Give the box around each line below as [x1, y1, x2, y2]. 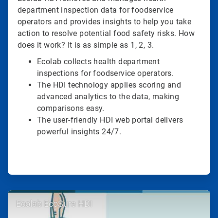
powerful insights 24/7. [37, 127, 122, 137]
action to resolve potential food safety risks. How [18, 29, 195, 38]
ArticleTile [7, 190, 36, 199]
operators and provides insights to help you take [18, 17, 192, 27]
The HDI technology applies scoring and [37, 80, 182, 90]
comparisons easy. [37, 104, 105, 113]
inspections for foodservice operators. [37, 69, 174, 78]
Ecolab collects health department [37, 57, 160, 67]
